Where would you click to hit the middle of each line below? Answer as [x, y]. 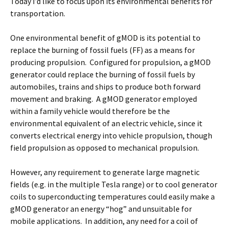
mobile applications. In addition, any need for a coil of [104, 221]
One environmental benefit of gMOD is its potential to [105, 38]
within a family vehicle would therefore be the [90, 111]
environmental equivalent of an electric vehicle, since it [106, 123]
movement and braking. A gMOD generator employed [104, 99]
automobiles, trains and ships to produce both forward [105, 87]
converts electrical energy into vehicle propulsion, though [111, 135]
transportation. [38, 13]
